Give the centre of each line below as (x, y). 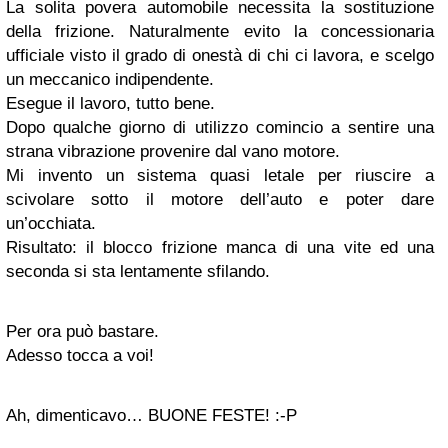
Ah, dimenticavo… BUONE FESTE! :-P (151, 415)
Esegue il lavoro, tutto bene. (110, 103)
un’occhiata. (51, 223)
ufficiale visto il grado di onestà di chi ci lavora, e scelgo (220, 55)
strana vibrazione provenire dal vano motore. (173, 151)
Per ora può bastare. (82, 331)
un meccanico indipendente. (110, 79)
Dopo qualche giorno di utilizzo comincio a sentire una (220, 127)
